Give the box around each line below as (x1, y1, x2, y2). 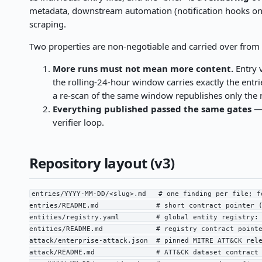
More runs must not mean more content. (52, 63, 233, 75)
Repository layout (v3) (29, 153, 175, 173)
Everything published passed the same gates (52, 103, 251, 115)
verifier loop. (52, 116, 104, 129)
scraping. (29, 18, 66, 30)
